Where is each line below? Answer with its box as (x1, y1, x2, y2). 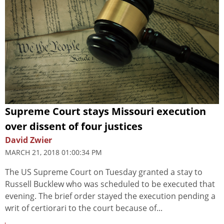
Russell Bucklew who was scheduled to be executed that (5, 178, 215, 189)
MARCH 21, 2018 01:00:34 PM (5, 147, 102, 157)
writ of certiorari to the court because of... (5, 202, 162, 213)
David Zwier (5, 134, 52, 145)
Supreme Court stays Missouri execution (5, 104, 206, 118)
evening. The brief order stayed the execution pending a (5, 190, 215, 201)
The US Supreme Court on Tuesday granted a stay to (5, 166, 202, 177)
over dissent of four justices (5, 119, 142, 133)
